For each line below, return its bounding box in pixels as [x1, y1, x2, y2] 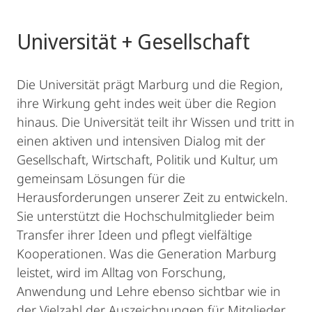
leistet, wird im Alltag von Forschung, [17, 264, 226, 281]
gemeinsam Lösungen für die [17, 170, 185, 187]
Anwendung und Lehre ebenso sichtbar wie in [17, 283, 281, 299]
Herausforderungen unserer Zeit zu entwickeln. [17, 189, 288, 205]
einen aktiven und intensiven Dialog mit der [17, 132, 265, 149]
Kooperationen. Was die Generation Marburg [17, 245, 276, 262]
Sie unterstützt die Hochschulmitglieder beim [17, 208, 274, 224]
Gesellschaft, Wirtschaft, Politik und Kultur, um [17, 151, 278, 168]
